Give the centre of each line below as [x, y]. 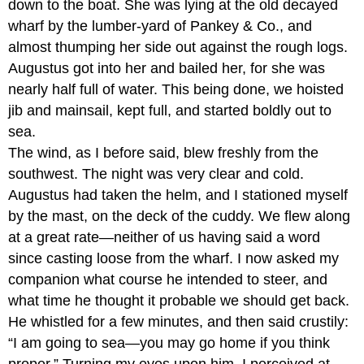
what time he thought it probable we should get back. [179, 300]
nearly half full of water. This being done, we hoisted [176, 89]
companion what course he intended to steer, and [168, 279]
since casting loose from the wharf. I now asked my [174, 258]
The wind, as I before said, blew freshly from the [164, 152]
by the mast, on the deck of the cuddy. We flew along [180, 216]
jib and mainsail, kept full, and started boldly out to [170, 110]
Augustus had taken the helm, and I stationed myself [178, 195]
